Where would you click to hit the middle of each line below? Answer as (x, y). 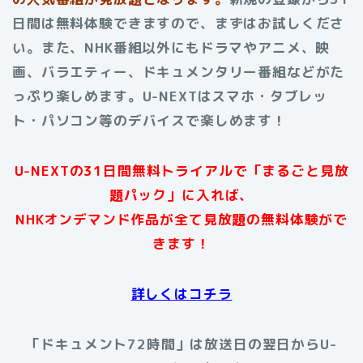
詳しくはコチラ (181, 293)
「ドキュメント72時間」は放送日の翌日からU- (181, 344)
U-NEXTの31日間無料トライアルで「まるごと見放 (181, 170)
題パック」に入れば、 (181, 194)
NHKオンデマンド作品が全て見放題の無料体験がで (181, 219)
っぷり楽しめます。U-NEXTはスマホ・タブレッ (170, 96)
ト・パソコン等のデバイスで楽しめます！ (149, 120)
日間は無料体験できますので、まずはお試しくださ (179, 23)
